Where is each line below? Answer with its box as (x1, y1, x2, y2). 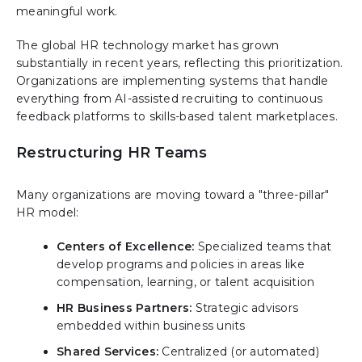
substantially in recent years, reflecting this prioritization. (16, 56, 343, 71)
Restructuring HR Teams (16, 144, 208, 162)
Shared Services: (57, 344, 158, 360)
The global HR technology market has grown (16, 38, 280, 53)
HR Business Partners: (57, 301, 196, 316)
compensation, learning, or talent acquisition (57, 275, 315, 290)
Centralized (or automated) (158, 344, 319, 360)
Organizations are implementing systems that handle (16, 74, 329, 89)
